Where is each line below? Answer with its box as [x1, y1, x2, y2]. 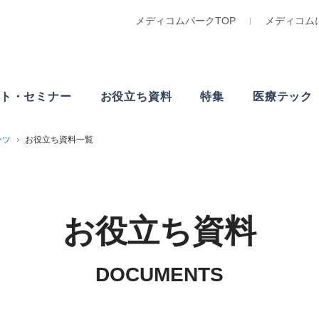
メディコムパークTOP [135, 15, 236, 26]
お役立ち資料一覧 [25, 135, 93, 145]
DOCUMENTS [95, 263, 224, 286]
